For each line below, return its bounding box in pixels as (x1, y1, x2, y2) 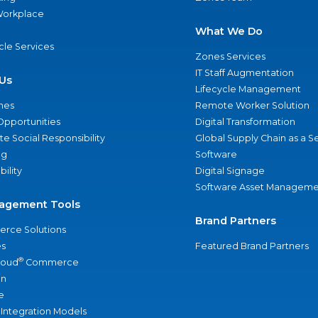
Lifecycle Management (194, 84, 301, 94)
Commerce (23, 257, 79, 268)
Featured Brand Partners (194, 241, 309, 251)
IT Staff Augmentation (194, 67, 294, 78)
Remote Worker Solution (194, 100, 309, 111)
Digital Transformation (194, 116, 295, 127)
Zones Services (194, 51, 265, 62)
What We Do (194, 25, 263, 38)
